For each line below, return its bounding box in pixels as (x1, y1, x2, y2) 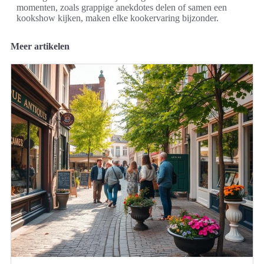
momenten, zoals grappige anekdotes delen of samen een (16, 2, 227, 12)
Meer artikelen (11, 41, 70, 51)
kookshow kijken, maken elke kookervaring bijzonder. (16, 12, 219, 23)
